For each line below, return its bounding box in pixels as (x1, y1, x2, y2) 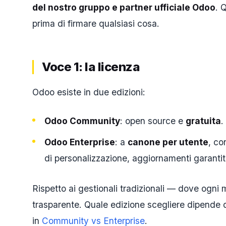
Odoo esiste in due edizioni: (32, 86, 145, 97)
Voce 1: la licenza (42, 59, 140, 74)
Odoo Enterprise (44, 136, 115, 147)
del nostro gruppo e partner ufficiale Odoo (32, 2, 215, 13)
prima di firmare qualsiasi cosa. (32, 18, 159, 29)
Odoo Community (44, 116, 120, 127)
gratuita (186, 116, 221, 127)
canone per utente (128, 136, 208, 147)
